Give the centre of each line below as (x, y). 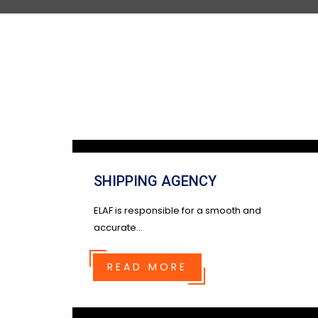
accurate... (118, 227)
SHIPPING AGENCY (155, 181)
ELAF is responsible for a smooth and (177, 210)
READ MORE (147, 267)
